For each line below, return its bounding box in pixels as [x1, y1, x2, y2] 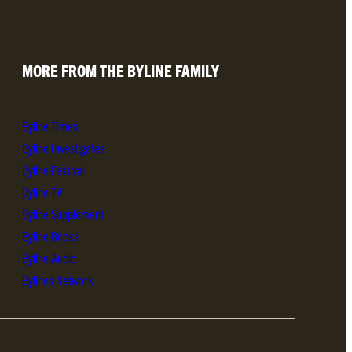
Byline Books [22, 228, 79, 244]
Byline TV [22, 184, 62, 200]
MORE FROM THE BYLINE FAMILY [22, 60, 219, 80]
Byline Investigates [22, 140, 104, 156]
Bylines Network [22, 272, 93, 288]
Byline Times [22, 118, 78, 134]
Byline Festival [22, 162, 85, 178]
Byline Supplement [22, 206, 104, 222]
